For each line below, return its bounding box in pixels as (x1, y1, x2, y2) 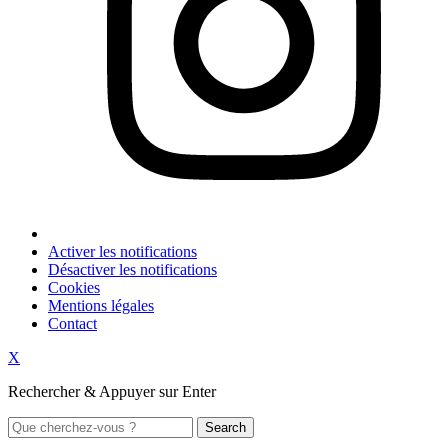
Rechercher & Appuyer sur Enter (8, 382, 216, 400)
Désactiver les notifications (48, 260, 217, 278)
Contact (48, 314, 97, 332)
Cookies (48, 278, 100, 296)
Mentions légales (48, 296, 154, 314)
